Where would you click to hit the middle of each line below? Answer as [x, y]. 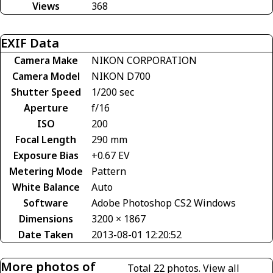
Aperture [46, 108]
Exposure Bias [46, 156]
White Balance [46, 187]
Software [46, 203]
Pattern [109, 172]
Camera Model [46, 76]
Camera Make [46, 61]
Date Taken [46, 235]
